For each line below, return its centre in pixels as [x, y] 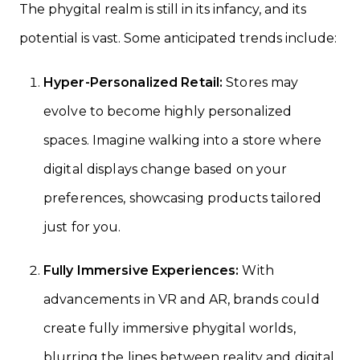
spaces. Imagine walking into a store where [183, 140]
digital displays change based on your [166, 169]
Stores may [261, 82]
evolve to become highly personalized [168, 111]
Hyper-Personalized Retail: [133, 82]
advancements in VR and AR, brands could [182, 299]
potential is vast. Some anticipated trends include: [178, 38]
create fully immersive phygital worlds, [170, 328]
